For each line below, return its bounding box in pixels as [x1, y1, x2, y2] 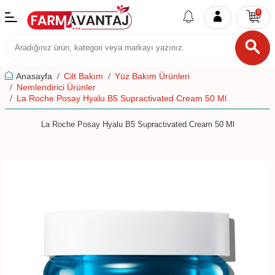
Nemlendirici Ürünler [17, 82, 96, 93]
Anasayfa [16, 71, 52, 82]
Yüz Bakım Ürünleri [115, 71, 190, 82]
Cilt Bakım [64, 71, 103, 82]
